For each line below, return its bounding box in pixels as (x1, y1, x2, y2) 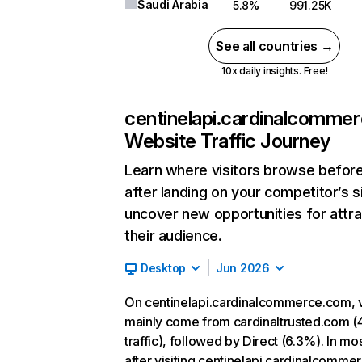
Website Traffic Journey (124, 129, 330, 153)
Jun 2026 (216, 261, 270, 275)
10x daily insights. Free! (221, 65, 328, 77)
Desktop (141, 261, 187, 275)
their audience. (124, 227, 222, 244)
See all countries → (216, 38, 334, 54)
